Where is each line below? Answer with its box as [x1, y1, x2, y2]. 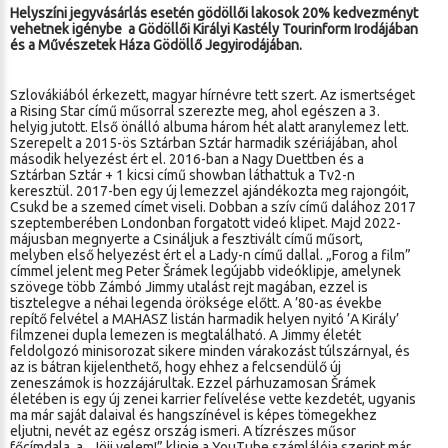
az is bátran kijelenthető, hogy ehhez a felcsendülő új [10, 359, 341, 375]
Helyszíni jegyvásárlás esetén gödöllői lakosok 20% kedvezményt [10, 5, 418, 21]
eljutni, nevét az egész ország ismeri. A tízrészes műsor [10, 423, 356, 439]
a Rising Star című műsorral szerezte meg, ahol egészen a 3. [10, 103, 380, 119]
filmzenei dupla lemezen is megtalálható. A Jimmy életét [10, 327, 361, 343]
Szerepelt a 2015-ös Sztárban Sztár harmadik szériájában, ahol [10, 135, 398, 151]
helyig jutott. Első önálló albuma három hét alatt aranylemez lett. [10, 119, 409, 135]
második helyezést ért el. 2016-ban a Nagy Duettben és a [10, 151, 364, 167]
